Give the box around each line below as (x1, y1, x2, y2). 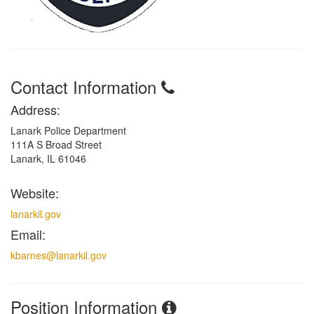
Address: (11, 100, 60, 118)
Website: (11, 183, 59, 202)
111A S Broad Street (11, 137, 102, 151)
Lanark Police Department (11, 123, 126, 137)
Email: (11, 224, 46, 243)
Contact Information (11, 74, 161, 99)
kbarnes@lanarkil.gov (11, 247, 107, 262)
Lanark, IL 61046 (11, 151, 86, 165)
